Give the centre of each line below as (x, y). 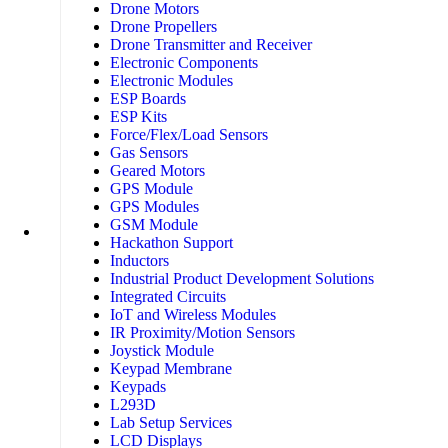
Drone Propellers (163, 27)
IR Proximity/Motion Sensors (202, 333)
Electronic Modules (171, 81)
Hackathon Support (171, 243)
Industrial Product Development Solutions (242, 279)
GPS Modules (154, 207)
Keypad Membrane (171, 369)
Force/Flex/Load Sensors (189, 135)
